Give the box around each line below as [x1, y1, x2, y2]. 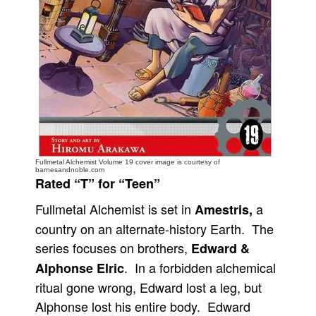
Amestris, [195, 200, 253, 219]
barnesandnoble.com [35, 166, 104, 174]
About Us [25, 36, 65, 49]
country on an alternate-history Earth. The [35, 219, 274, 238]
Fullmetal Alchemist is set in [35, 200, 195, 218]
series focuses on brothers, [35, 238, 191, 257]
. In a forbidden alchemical [124, 258, 276, 276]
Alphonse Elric [35, 259, 124, 277]
